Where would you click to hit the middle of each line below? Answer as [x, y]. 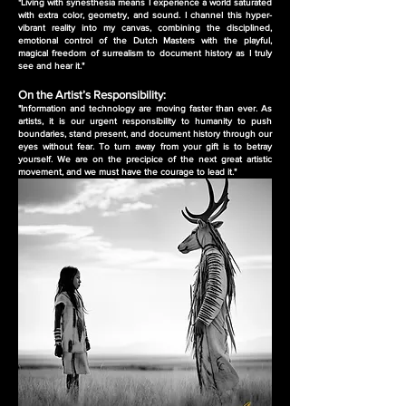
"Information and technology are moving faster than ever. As [145, 108]
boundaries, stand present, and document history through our [145, 134]
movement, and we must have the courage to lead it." [127, 172]
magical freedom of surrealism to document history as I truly [145, 53]
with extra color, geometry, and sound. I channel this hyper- [145, 15]
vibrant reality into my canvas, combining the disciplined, [145, 28]
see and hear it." [51, 66]
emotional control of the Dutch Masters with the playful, [145, 40]
